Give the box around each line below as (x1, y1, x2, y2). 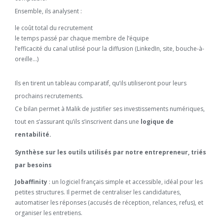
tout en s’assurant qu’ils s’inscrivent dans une (15, 117, 141, 126)
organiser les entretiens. (15, 209, 82, 217)
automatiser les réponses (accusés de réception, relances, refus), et (15, 198, 203, 207)
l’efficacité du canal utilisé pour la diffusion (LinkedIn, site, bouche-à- (15, 44, 204, 53)
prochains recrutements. (15, 92, 83, 100)
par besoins (15, 161, 52, 169)
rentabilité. (15, 130, 51, 139)
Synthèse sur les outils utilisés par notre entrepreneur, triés (15, 148, 206, 156)
